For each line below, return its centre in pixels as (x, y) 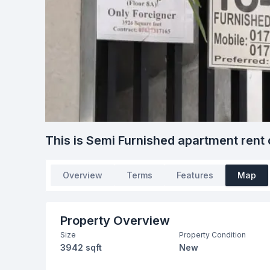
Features (195, 175)
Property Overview (115, 221)
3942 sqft (81, 247)
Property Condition (212, 235)
